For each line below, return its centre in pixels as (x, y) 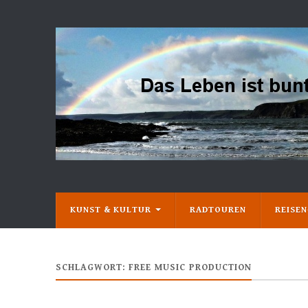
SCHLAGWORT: (92, 267)
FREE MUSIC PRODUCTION (190, 267)
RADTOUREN (218, 210)
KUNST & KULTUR (110, 210)
